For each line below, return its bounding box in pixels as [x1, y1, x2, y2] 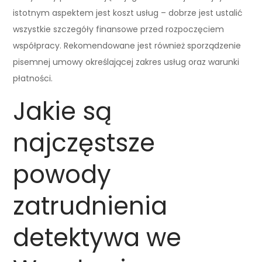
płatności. [13, 72, 53, 84]
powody [13, 157, 112, 192]
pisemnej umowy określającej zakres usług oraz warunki [13, 56, 240, 68]
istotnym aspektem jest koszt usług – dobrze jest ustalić [13, 6, 243, 19]
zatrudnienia [13, 188, 168, 223]
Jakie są [13, 94, 112, 129]
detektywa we [13, 220, 182, 255]
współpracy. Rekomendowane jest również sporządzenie [13, 39, 242, 51]
